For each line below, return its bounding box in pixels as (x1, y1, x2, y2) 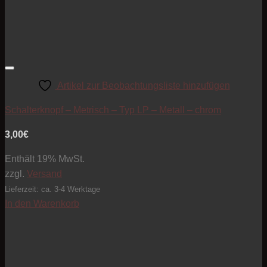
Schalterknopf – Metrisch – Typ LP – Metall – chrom (5, 105, 221, 116)
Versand (27, 169, 62, 179)
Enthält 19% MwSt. (5, 154, 85, 164)
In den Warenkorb (5, 198, 79, 209)
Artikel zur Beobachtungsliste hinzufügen (57, 80, 230, 91)
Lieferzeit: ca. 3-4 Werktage (5, 185, 100, 194)
